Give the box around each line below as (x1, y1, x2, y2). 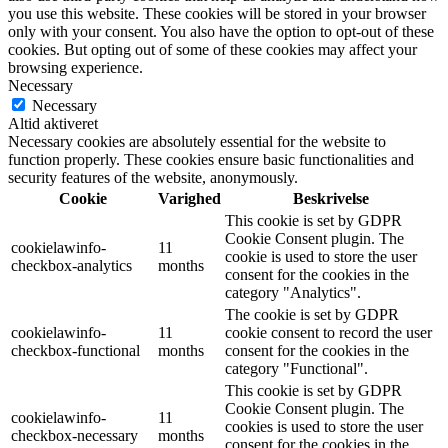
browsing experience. (8, 58, 143, 76)
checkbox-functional (11, 341, 140, 359)
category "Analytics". (225, 283, 361, 301)
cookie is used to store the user (225, 247, 417, 265)
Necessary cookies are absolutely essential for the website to (8, 132, 386, 150)
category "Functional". (225, 359, 368, 377)
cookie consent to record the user (225, 323, 432, 341)
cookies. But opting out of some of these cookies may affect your (8, 40, 417, 58)
